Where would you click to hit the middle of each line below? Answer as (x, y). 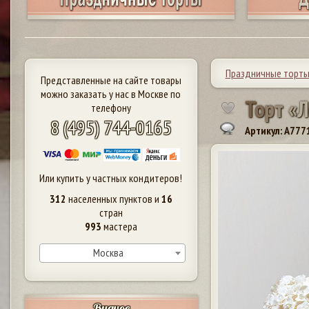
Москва (108, 252)
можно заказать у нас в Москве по (111, 93)
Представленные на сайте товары (111, 80)
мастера (119, 226)
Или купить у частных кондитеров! (111, 178)
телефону (111, 107)
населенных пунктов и (113, 198)
